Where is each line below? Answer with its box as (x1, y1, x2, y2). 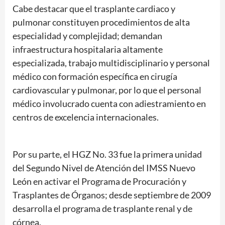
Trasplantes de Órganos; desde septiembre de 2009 (13, 189, 211, 201)
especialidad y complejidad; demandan (13, 30, 162, 42)
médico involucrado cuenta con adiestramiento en (13, 98, 206, 109)
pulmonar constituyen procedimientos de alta (13, 17, 190, 28)
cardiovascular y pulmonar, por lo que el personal (13, 84, 201, 96)
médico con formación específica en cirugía (13, 71, 177, 82)
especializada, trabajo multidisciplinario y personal (13, 57, 210, 69)
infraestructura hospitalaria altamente (13, 44, 163, 55)
